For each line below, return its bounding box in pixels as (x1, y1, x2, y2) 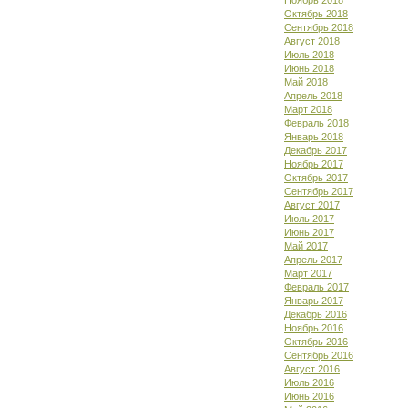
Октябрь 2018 (284, 8, 348, 19)
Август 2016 (284, 363, 340, 374)
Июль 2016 (284, 377, 334, 388)
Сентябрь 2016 (284, 350, 353, 361)
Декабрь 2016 (284, 309, 347, 320)
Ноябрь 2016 (284, 322, 343, 333)
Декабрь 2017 (284, 145, 347, 156)
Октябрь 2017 (284, 172, 348, 183)
